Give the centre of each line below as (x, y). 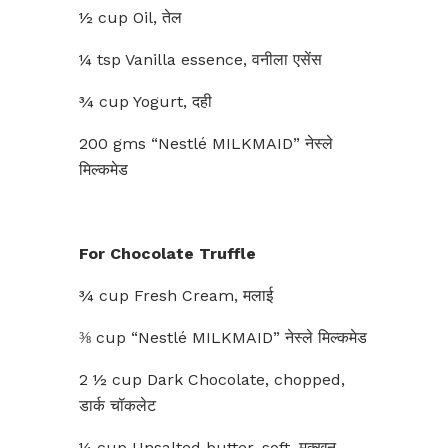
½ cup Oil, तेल (130, 17)
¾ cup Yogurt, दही (145, 101)
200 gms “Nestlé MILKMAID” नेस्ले (206, 143)
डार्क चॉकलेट (117, 405)
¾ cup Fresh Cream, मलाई (176, 295)
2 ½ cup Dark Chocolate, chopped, (212, 379)
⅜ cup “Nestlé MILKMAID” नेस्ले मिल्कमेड (223, 337)
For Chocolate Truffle (167, 253)
